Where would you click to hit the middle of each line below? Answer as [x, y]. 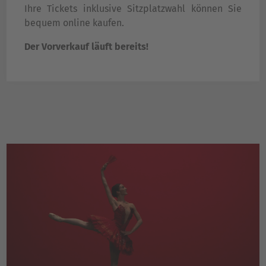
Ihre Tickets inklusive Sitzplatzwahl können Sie [133, 9]
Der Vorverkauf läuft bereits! [88, 47]
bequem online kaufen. [75, 23]
